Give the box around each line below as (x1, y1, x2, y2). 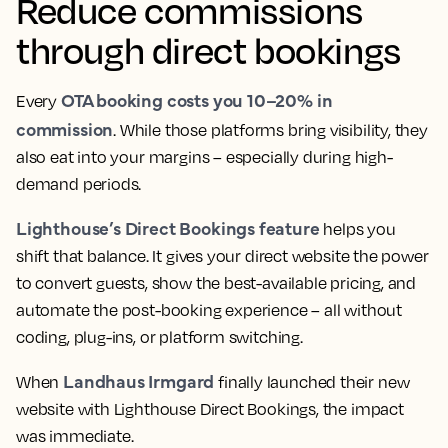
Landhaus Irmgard (63, 367, 215, 393)
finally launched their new (214, 371, 410, 392)
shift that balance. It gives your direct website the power (16, 245, 429, 266)
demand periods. (16, 173, 142, 194)
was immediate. (16, 425, 134, 446)
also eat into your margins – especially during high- (16, 146, 393, 167)
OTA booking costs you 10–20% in (60, 86, 333, 112)
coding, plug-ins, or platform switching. (16, 326, 303, 347)
